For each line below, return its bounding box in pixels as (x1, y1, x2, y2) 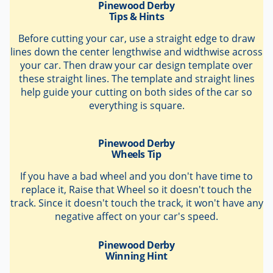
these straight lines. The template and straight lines (18, 72, 255, 86)
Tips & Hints (108, 10, 165, 24)
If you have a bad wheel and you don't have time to (20, 169, 253, 183)
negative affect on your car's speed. (55, 210, 218, 224)
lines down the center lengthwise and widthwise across (10, 45, 263, 59)
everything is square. (88, 99, 185, 113)
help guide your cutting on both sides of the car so (21, 85, 252, 99)
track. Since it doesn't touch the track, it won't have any (10, 196, 263, 210)
